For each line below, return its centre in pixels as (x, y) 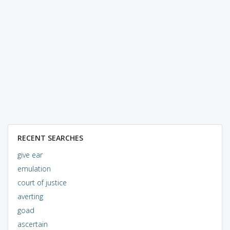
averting (30, 196)
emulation (34, 168)
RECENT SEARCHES (50, 138)
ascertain (32, 224)
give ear (30, 155)
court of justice (42, 182)
